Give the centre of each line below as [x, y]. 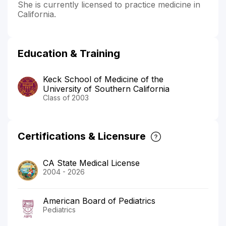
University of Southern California [106, 89]
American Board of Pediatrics [99, 201]
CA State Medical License [91, 163]
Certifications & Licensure [82, 136]
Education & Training [69, 53]
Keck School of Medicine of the [103, 79]
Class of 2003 [66, 97]
